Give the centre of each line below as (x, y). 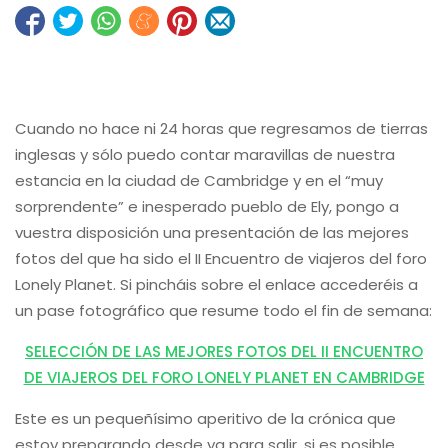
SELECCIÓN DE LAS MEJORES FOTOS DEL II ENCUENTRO (224, 351)
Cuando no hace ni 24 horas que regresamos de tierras (221, 128)
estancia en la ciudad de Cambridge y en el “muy (199, 180)
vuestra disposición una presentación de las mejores (212, 232)
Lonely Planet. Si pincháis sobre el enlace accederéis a (216, 284)
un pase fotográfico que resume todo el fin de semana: (223, 310)
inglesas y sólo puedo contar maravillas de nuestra (205, 154)
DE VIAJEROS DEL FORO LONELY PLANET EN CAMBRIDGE (224, 377)
